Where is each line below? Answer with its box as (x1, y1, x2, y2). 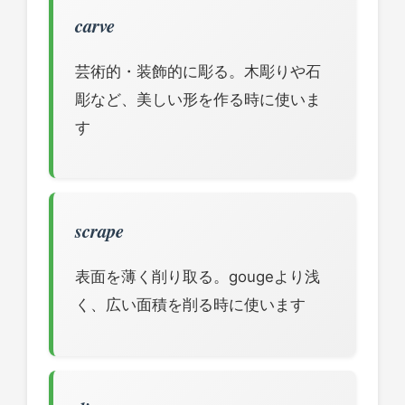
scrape (75, 217, 124, 245)
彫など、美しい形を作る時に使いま (75, 89, 321, 108)
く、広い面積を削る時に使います (75, 296, 306, 315)
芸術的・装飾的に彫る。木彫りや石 (75, 61, 321, 80)
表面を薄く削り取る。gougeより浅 (75, 268, 320, 287)
